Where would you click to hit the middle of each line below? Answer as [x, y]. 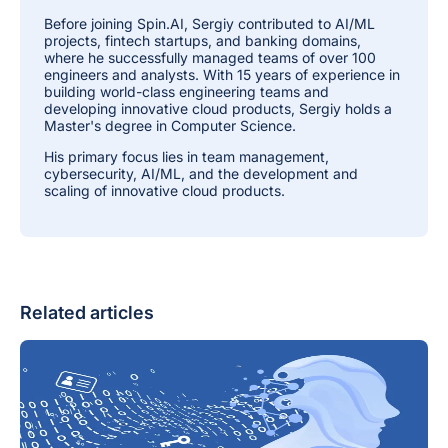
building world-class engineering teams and [186, 91]
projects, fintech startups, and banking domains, [202, 40]
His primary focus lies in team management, [186, 156]
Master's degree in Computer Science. [170, 125]
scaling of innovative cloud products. [164, 190]
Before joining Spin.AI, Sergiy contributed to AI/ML [209, 23]
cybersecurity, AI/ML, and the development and [201, 173]
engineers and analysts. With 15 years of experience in [222, 74]
